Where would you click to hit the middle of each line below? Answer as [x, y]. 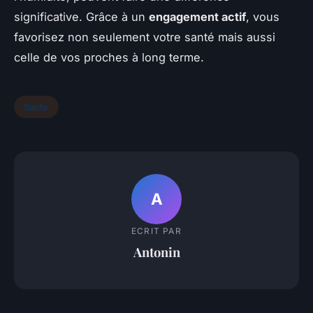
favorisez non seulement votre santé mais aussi [145, 37]
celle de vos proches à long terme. [109, 57]
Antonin [156, 252]
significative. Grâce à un [81, 16]
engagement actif [197, 16]
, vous [263, 16]
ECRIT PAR [156, 231]
